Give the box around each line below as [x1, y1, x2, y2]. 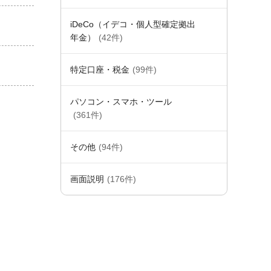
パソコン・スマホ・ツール [70, 97, 172, 106]
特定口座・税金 [70, 65, 129, 74]
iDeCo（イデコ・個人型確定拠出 [70, 19, 195, 29]
